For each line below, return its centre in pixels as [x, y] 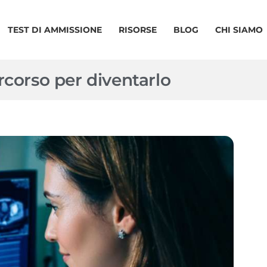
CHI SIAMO [239, 30]
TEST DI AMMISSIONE [55, 30]
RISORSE [138, 30]
